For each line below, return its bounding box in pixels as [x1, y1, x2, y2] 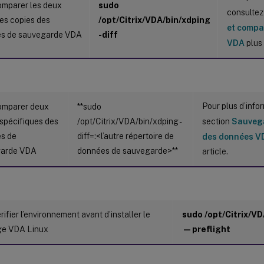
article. [202, 146, 228, 156]
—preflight [182, 224, 230, 234]
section [202, 116, 232, 126]
